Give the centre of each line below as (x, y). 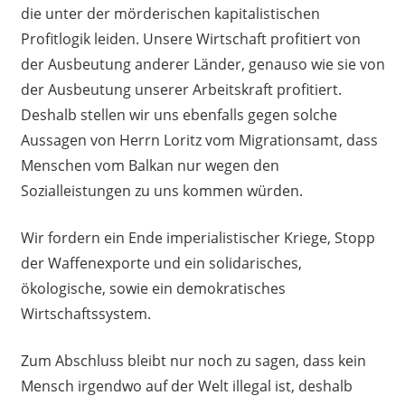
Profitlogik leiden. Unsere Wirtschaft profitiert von (190, 39)
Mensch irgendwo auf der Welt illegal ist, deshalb (186, 386)
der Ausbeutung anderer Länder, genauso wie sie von (202, 65)
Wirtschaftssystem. (85, 314)
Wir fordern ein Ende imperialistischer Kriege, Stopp (198, 238)
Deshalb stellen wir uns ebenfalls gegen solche (179, 115)
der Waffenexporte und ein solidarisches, (161, 264)
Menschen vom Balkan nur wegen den (150, 166)
